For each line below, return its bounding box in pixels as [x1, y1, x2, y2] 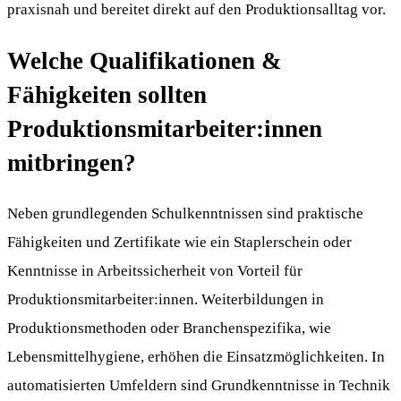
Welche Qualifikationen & [7, 47, 281, 74]
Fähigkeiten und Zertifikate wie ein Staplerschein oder [7, 234, 352, 252]
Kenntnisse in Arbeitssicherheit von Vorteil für [7, 262, 303, 280]
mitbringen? [7, 149, 136, 176]
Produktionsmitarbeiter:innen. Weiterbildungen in [7, 291, 324, 309]
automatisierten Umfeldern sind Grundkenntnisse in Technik [7, 377, 390, 395]
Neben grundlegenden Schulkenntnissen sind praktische [7, 205, 363, 223]
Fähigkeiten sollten [7, 81, 207, 108]
